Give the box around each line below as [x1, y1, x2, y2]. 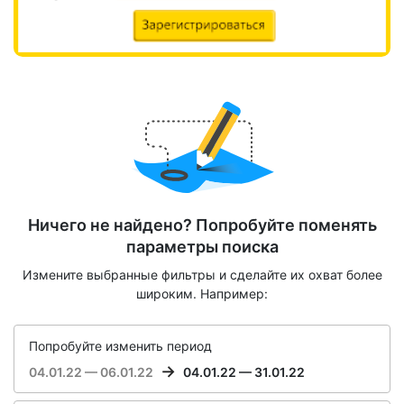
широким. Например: [136, 286, 268, 302]
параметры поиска [125, 237, 279, 257]
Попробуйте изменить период [29, 338, 212, 354]
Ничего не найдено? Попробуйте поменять [27, 216, 377, 235]
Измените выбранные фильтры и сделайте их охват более [22, 267, 382, 283]
